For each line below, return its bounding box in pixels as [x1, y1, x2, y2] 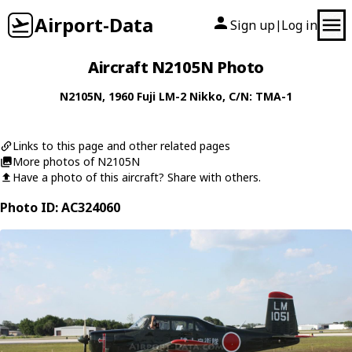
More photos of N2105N [13, 154, 140, 169]
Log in [281, 16, 317, 34]
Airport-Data [35, 12, 153, 38]
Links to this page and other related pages [13, 138, 230, 153]
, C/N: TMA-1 [222, 89, 292, 104]
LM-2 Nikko [159, 89, 222, 104]
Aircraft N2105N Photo [88, 57, 264, 78]
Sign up [230, 16, 275, 34]
